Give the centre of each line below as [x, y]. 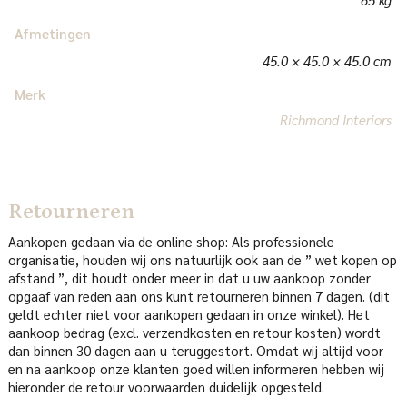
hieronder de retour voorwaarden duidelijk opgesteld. [166, 387]
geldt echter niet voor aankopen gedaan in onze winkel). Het [189, 314]
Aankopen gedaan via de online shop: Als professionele [171, 242]
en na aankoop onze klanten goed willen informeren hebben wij [196, 369]
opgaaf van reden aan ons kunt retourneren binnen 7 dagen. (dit [199, 296]
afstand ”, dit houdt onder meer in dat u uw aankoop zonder [189, 278]
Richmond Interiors [336, 120]
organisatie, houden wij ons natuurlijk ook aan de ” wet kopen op [202, 260]
